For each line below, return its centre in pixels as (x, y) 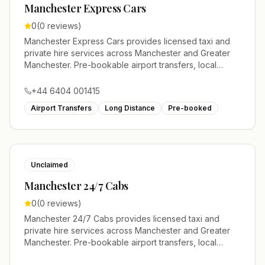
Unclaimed (49, 165)
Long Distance (130, 108)
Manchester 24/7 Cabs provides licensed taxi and (122, 219)
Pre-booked (190, 108)
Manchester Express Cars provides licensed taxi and (127, 41)
